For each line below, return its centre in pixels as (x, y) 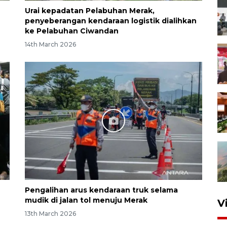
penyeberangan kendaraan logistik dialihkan (111, 21)
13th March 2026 (50, 213)
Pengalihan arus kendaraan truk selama (101, 190)
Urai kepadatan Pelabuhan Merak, (90, 10)
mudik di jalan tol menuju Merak (86, 200)
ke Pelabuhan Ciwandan (72, 31)
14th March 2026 (50, 44)
